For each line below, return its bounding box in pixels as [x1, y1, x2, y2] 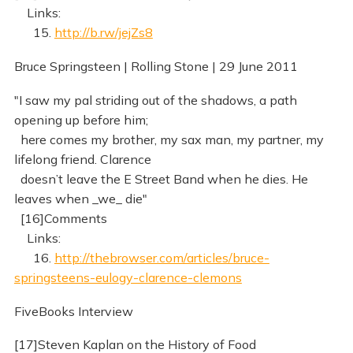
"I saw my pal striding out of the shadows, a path [13, 91, 297, 108]
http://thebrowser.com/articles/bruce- [54, 249, 269, 266]
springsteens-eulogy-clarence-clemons [13, 269, 242, 285]
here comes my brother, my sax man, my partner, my [13, 131, 324, 147]
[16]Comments [13, 210, 107, 226]
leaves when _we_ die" [13, 190, 147, 206]
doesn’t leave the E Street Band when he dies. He [13, 170, 308, 187]
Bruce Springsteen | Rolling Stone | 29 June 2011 [13, 58, 298, 74]
